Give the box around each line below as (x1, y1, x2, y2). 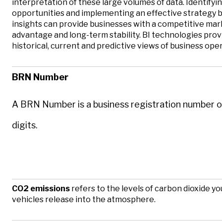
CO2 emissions (12, 183, 70, 193)
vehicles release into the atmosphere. (12, 194, 156, 204)
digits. (12, 120, 38, 131)
